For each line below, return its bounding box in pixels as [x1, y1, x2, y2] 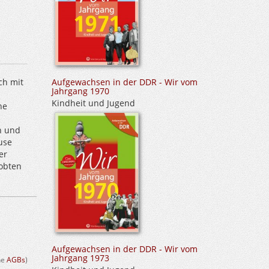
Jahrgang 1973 [52, 252, 109, 264]
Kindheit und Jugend [52, 97, 135, 109]
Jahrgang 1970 [52, 85, 109, 97]
